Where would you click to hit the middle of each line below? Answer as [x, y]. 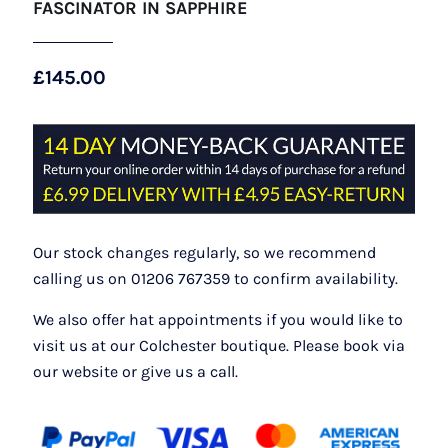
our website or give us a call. [135, 371]
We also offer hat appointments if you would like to [218, 319]
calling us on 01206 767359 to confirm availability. [215, 278]
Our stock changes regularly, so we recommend [204, 252]
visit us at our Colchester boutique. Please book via [219, 345]
